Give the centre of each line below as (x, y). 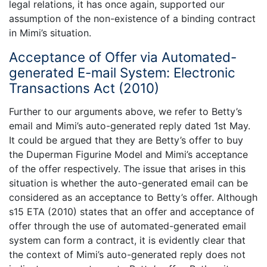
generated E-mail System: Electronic (122, 73)
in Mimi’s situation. (50, 33)
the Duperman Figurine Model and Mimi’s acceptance (128, 154)
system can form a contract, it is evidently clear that (127, 240)
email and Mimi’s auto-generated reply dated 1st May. (130, 125)
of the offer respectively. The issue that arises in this (127, 168)
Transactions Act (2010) (84, 88)
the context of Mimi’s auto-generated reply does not (127, 254)
